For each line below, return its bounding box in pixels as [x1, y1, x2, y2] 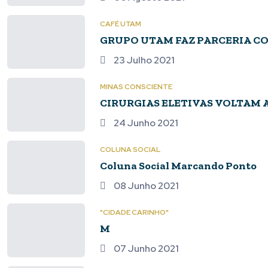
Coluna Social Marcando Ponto [100, 159, 257, 172]
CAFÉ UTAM [100, 19, 141, 29]
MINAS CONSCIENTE [100, 82, 172, 92]
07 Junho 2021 [112, 242, 179, 255]
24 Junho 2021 [112, 117, 178, 129]
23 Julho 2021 [112, 54, 175, 66]
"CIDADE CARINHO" [100, 208, 169, 217]
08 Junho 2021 [112, 179, 179, 192]
